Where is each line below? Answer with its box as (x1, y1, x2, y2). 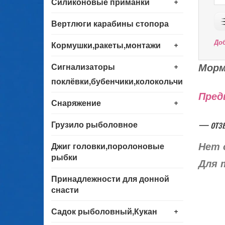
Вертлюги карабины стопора (51, 17, 169, 29)
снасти (51, 183, 79, 195)
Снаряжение (51, 96, 101, 108)
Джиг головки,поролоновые (51, 140, 164, 152)
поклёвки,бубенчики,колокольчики (51, 75, 192, 87)
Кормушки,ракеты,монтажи (51, 39, 161, 51)
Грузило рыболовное (51, 118, 138, 130)
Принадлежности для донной (51, 172, 169, 184)
